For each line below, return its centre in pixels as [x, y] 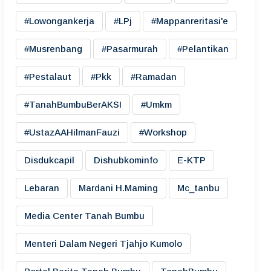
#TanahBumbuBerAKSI [73, 104]
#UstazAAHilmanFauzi [72, 132]
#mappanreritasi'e [190, 21]
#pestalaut [48, 77]
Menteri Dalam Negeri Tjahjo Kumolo [103, 243]
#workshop [163, 132]
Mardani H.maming [118, 188]
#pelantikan [203, 49]
